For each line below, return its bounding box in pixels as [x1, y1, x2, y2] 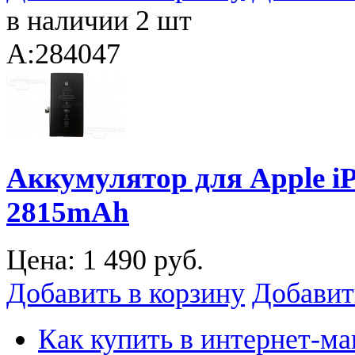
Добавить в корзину [6, 277, 245, 310]
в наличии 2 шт [6, 5, 192, 37]
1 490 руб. [82, 244, 204, 277]
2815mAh [6, 195, 129, 228]
